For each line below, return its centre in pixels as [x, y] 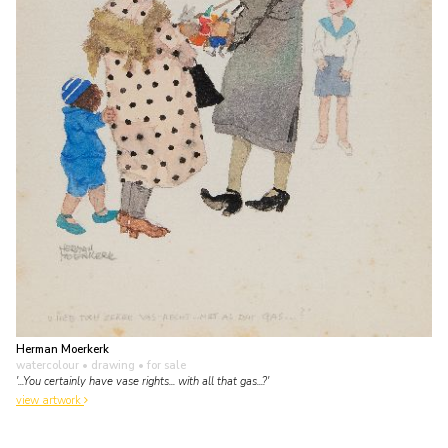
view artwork [50, 400]
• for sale [160, 366]
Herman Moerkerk [62, 350]
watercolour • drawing [75, 366]
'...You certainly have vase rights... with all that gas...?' [142, 382]
